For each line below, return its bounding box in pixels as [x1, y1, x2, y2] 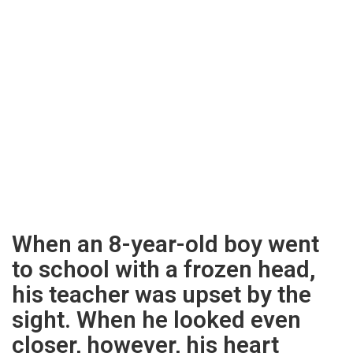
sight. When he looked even [12, 307, 301, 333]
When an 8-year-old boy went [12, 231, 319, 258]
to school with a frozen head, [12, 256, 315, 283]
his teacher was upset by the [12, 281, 311, 308]
